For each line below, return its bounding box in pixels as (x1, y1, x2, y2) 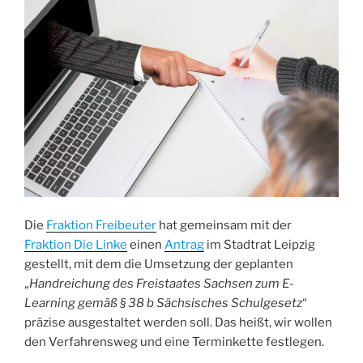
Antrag (164, 237, 204, 252)
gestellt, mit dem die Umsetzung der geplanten (24, 256, 293, 271)
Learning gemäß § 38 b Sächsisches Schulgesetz (24, 295, 302, 310)
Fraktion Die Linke (24, 237, 127, 252)
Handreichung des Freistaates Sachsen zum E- (29, 275, 294, 291)
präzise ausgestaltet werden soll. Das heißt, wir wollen (24, 314, 332, 330)
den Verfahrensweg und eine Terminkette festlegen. (24, 334, 324, 349)
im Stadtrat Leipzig (204, 237, 315, 252)
